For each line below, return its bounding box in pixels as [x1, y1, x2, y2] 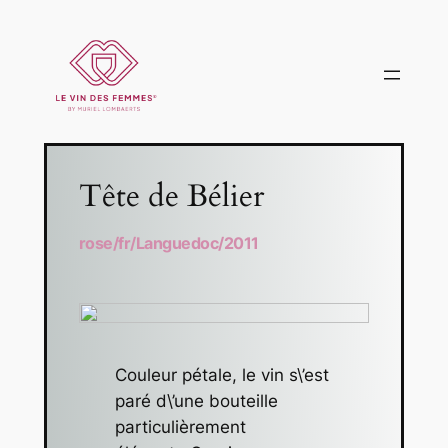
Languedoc [135, 232, 219, 253]
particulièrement [114, 417, 246, 438]
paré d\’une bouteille [114, 391, 278, 412]
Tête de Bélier [78, 174, 264, 217]
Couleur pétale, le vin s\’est [114, 365, 329, 386]
